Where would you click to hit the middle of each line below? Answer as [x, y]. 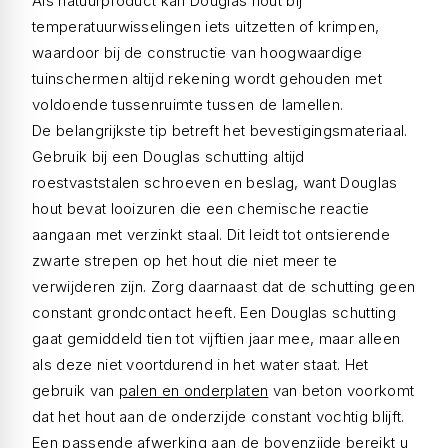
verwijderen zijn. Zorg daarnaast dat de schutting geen [224, 286]
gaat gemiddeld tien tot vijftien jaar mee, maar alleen [216, 338]
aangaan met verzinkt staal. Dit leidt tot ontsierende [211, 234]
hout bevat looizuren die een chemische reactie [201, 208]
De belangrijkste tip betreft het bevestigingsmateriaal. [220, 130]
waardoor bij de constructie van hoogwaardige [197, 52]
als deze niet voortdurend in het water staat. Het [200, 364]
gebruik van [75, 390]
